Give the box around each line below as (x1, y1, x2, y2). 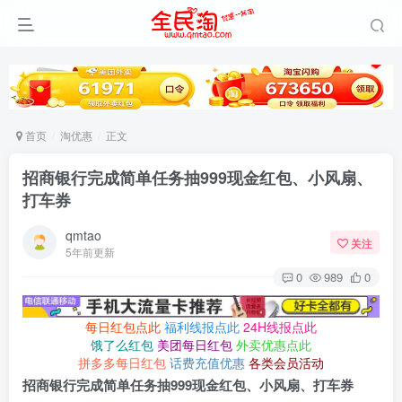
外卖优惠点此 (236, 336, 311, 354)
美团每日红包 (157, 336, 232, 354)
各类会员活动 (249, 354, 324, 372)
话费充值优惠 (170, 354, 245, 372)
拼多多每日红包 (78, 354, 166, 372)
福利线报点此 (164, 318, 240, 336)
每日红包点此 (85, 318, 161, 336)
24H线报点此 (243, 318, 317, 336)
